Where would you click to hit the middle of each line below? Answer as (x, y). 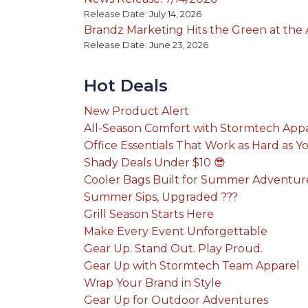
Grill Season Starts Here (149, 214)
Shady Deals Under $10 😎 (155, 163)
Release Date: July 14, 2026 (143, 14)
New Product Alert (136, 111)
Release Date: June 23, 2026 (146, 45)
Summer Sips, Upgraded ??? (161, 197)
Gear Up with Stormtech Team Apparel (192, 266)
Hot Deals (126, 86)
